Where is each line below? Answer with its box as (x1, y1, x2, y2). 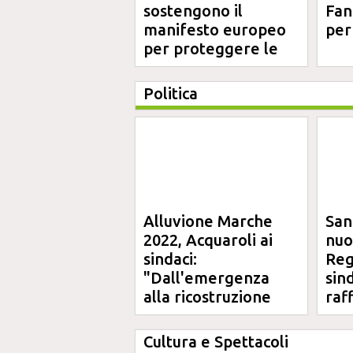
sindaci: (143, 250, 197, 268)
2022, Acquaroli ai (143, 231, 273, 249)
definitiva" (143, 307, 221, 325)
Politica (143, 84, 198, 102)
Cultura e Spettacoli (143, 333, 288, 351)
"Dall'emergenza (143, 269, 269, 287)
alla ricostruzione (143, 288, 271, 306)
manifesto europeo (143, 20, 286, 39)
